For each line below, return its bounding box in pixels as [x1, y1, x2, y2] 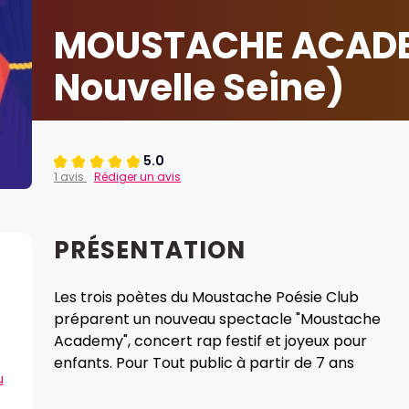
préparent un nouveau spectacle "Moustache [54, 309, 381, 330]
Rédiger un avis [94, 169, 181, 184]
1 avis [54, 169, 87, 184]
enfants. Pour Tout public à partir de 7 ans [236, 352, 354, 373]
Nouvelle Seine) [54, 62, 344, 113]
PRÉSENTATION [54, 234, 246, 267]
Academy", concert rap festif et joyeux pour [54, 330, 367, 351]
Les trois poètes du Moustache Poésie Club [54, 287, 359, 308]
